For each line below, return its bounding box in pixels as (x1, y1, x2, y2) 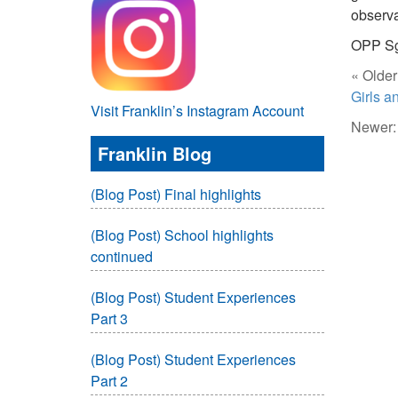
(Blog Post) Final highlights (91, 184, 261, 204)
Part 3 (91, 308, 128, 329)
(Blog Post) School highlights (91, 225, 274, 245)
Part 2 (91, 370, 128, 391)
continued (91, 246, 153, 267)
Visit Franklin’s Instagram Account (91, 100, 304, 121)
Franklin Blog (98, 140, 211, 166)
